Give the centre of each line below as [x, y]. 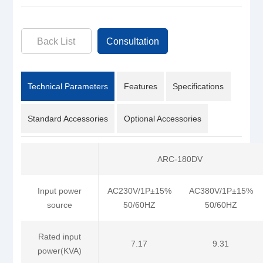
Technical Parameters [68, 87]
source [59, 205]
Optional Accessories [162, 119]
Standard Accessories [68, 119]
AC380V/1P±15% [221, 191]
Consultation [132, 42]
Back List [56, 42]
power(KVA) [59, 251]
